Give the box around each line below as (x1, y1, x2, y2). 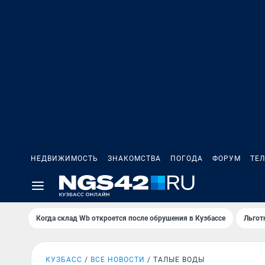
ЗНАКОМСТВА (108, 154, 161, 163)
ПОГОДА (170, 154, 203, 163)
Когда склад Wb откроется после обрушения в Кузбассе (36, 214, 225, 222)
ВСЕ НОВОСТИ (91, 256, 145, 264)
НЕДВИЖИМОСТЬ (31, 154, 98, 163)
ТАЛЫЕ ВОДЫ (153, 256, 205, 264)
